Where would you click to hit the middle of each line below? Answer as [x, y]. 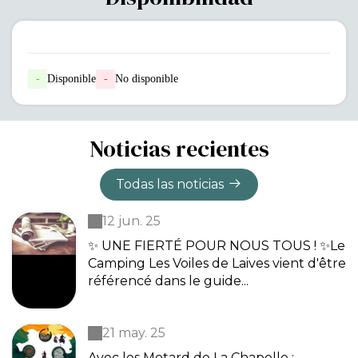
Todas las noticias [170, 184]
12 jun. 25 [131, 221]
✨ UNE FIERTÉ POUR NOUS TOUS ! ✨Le [217, 246]
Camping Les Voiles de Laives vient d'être [217, 263]
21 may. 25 [134, 333]
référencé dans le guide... [168, 281]
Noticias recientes [179, 149]
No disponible [147, 79]
